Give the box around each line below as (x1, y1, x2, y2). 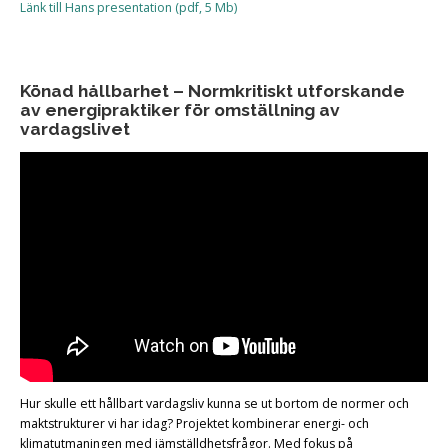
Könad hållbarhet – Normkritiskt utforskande (20, 80, 405, 101)
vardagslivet (20, 118, 130, 139)
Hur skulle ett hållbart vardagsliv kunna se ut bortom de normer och (20, 395, 409, 413)
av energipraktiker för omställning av (20, 99, 340, 120)
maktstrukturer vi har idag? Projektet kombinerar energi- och (20, 415, 369, 433)
